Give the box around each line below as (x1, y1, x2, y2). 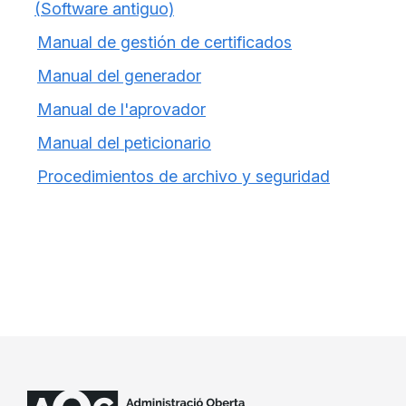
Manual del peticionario (37, 133, 211, 152)
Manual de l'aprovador (37, 100, 206, 119)
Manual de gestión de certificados (37, 33, 292, 52)
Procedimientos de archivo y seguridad (37, 167, 330, 186)
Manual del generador (37, 66, 201, 85)
